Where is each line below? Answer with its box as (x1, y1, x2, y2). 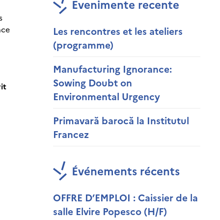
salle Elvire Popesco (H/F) (53, 204, 167, 218)
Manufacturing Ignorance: (53, 62, 172, 75)
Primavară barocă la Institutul (53, 113, 189, 127)
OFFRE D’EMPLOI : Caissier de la (53, 191, 198, 204)
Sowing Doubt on (53, 76, 132, 89)
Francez (53, 127, 89, 140)
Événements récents (72, 163, 180, 178)
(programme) (53, 38, 113, 51)
